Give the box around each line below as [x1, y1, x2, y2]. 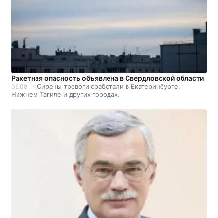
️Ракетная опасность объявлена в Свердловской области [11, 73, 204, 82]
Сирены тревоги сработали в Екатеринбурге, [37, 82, 180, 90]
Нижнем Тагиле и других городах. [11, 90, 120, 98]
